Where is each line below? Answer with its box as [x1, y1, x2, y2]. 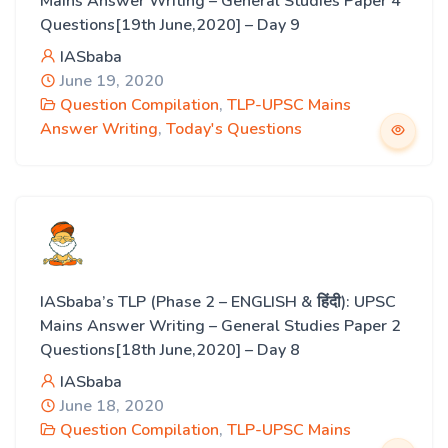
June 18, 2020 [56, 395, 164, 417]
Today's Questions [166, 118, 302, 140]
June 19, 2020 [56, 70, 164, 92]
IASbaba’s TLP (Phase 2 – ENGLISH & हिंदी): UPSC [40, 291, 396, 313]
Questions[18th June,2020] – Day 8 [40, 339, 300, 361]
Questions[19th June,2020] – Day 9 [40, 14, 300, 36]
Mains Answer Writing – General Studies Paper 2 [40, 315, 401, 337]
